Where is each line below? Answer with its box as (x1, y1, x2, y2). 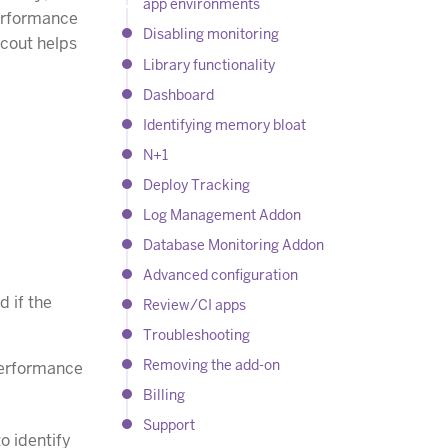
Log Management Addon (143, 205, 302, 224)
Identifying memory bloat (143, 115, 307, 134)
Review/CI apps (143, 296, 247, 315)
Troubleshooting (143, 326, 251, 345)
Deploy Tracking (143, 175, 251, 194)
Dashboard (143, 85, 215, 104)
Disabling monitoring (143, 25, 280, 44)
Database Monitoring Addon (143, 236, 325, 254)
